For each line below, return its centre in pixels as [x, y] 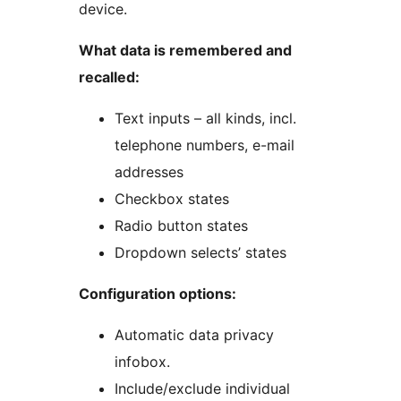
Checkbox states [172, 199]
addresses [149, 172]
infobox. [142, 362]
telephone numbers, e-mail [205, 145]
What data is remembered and [185, 51]
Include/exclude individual [202, 389]
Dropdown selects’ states [200, 253]
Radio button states [181, 226]
